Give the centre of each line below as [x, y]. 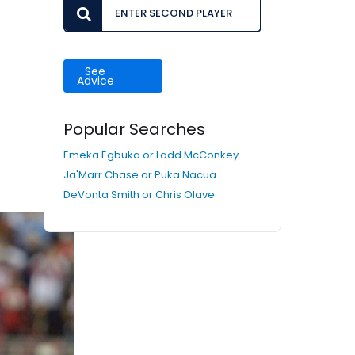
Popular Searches [134, 129]
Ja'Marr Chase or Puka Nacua [140, 175]
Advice [95, 81]
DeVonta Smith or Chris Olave [139, 195]
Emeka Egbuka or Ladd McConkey [151, 155]
